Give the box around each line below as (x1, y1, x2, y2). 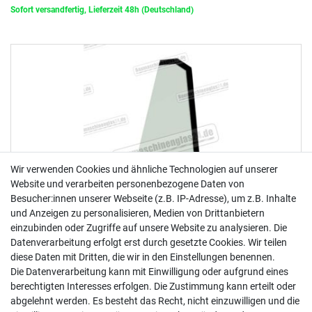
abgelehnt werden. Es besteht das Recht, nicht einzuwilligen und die (10, 295, 299, 306)
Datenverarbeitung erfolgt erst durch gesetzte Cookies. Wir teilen (10, 237, 287, 248)
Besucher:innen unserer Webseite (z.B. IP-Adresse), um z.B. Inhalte (10, 193, 296, 204)
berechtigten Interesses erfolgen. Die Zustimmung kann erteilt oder (10, 281, 296, 292)
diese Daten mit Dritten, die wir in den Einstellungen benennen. (10, 251, 275, 263)
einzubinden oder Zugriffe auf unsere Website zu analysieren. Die (10, 222, 287, 233)
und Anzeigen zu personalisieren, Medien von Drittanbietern (10, 208, 265, 219)
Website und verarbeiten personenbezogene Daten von (10, 178, 244, 189)
